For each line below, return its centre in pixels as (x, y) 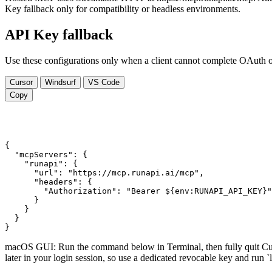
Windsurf (60, 82)
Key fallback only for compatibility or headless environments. (123, 9)
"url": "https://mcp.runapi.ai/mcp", (104, 172)
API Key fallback (59, 34)
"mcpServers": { (46, 154)
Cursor (21, 82)
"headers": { (49, 182)
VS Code (104, 82)
